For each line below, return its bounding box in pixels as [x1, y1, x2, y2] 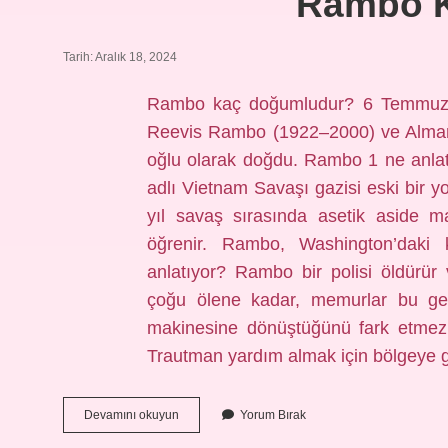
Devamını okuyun [84, 408, 179, 422]
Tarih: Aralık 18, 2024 [63, 50, 177, 64]
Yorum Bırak [240, 408, 306, 422]
